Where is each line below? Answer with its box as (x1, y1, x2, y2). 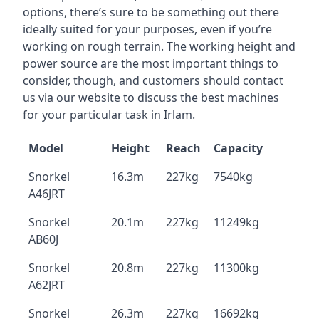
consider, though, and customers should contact (23, 73, 283, 88)
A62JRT (28, 277, 65, 293)
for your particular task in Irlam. (23, 107, 195, 122)
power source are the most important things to (23, 56, 278, 71)
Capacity (214, 140, 263, 156)
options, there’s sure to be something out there (23, 4, 279, 20)
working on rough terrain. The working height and (23, 38, 296, 54)
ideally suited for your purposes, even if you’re (23, 21, 272, 37)
